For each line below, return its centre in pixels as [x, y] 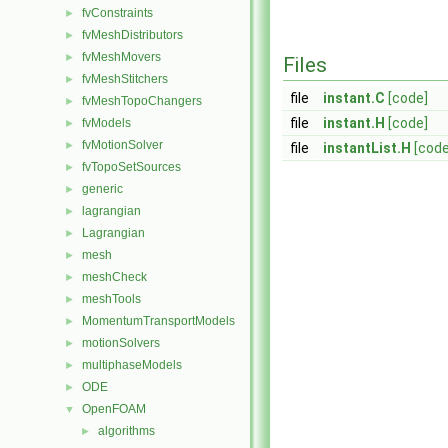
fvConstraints [117, 13]
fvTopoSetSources [131, 167]
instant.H [354, 123]
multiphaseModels [132, 365]
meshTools [111, 299]
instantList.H [367, 148]
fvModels [106, 123]
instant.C [354, 98]
